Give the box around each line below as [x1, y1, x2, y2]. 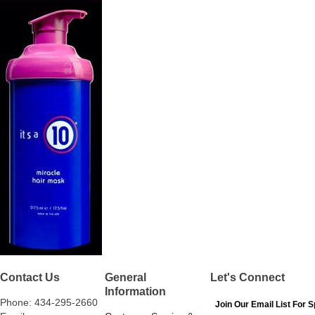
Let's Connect [210, 270, 285, 283]
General [105, 270, 147, 283]
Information [105, 284, 167, 297]
